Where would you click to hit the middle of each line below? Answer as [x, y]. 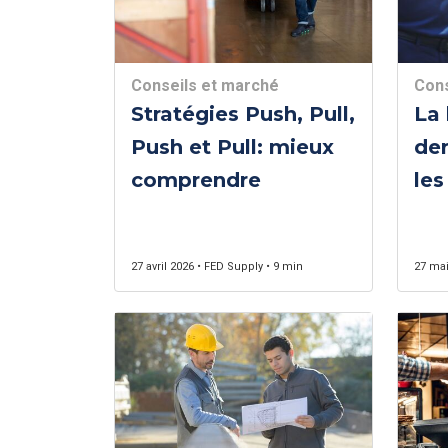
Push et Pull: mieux [232, 147]
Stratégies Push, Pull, [243, 114]
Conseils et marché [205, 85]
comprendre [196, 180]
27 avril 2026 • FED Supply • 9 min [217, 266]
